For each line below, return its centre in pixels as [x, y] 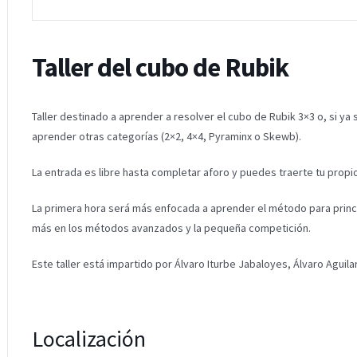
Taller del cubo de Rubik [160, 67]
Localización [88, 338]
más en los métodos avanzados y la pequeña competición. [171, 228]
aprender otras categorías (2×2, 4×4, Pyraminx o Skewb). [166, 136]
